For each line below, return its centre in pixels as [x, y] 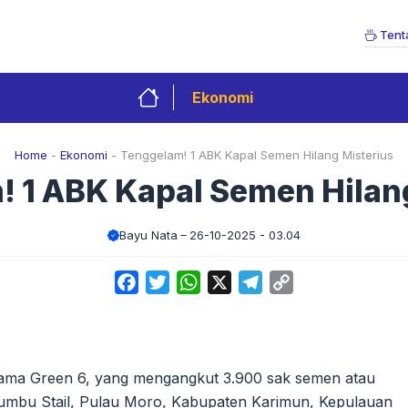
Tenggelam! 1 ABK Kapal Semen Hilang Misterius [257, 154]
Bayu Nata [148, 235]
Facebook [173, 282]
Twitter [193, 282]
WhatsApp [237, 282]
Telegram [295, 282]
